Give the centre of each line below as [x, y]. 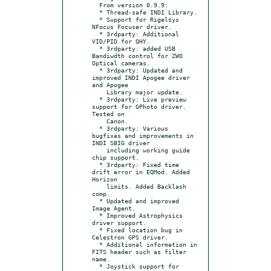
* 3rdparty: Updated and [96, 70]
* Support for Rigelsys [96, 19]
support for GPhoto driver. [139, 106]
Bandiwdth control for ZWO [137, 55]
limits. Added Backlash [99, 186]
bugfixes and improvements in [143, 135]
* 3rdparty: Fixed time [96, 164]
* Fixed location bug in [96, 230]
